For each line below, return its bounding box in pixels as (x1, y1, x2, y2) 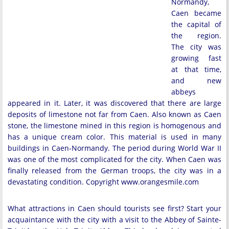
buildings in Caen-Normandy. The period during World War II (8, 143, 221, 153)
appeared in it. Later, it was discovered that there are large (8, 98, 221, 108)
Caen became (171, 8, 221, 18)
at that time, (171, 64, 221, 74)
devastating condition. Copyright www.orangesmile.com (8, 177, 199, 187)
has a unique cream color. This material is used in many (8, 132, 221, 142)
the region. (171, 31, 221, 40)
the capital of (171, 19, 221, 29)
